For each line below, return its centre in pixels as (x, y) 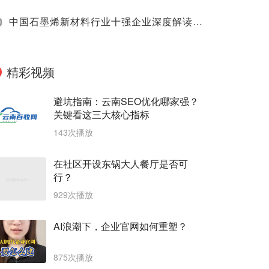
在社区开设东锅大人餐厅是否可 (121, 164)
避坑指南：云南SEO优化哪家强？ (126, 101)
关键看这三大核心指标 (101, 115)
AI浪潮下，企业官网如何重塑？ (120, 226)
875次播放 (73, 257)
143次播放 (73, 132)
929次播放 (73, 195)
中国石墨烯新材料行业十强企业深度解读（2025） (198, 22)
